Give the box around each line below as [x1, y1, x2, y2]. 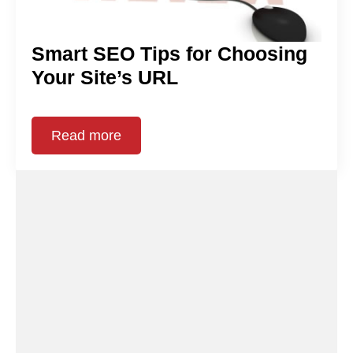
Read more [51, 128, 121, 143]
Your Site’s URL [32, 66, 178, 88]
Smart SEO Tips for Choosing [32, 43, 307, 65]
